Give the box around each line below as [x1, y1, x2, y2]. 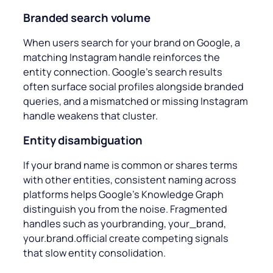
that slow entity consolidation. [23, 246, 166, 260]
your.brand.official [23, 231, 109, 245]
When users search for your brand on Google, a [23, 35, 240, 49]
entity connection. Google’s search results [23, 65, 222, 79]
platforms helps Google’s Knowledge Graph [23, 187, 224, 201]
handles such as [23, 216, 101, 230]
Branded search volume [23, 10, 151, 26]
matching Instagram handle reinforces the [23, 50, 220, 64]
